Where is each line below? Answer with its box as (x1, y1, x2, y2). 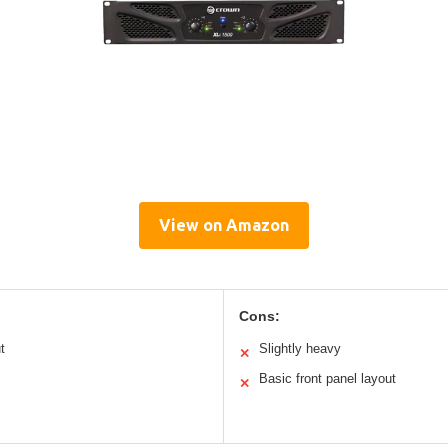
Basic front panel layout (259, 371, 396, 387)
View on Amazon (159, 216, 289, 235)
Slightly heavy (259, 341, 341, 357)
